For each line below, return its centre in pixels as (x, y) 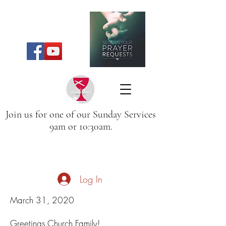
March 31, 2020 (42, 200)
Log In (91, 179)
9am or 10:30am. (81, 127)
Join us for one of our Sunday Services (81, 115)
